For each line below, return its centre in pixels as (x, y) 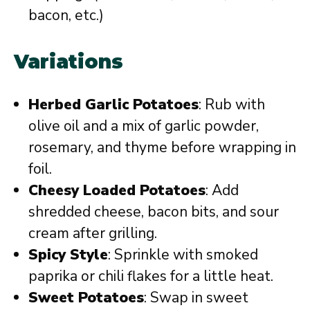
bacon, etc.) (66, 15)
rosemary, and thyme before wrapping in (162, 147)
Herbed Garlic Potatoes (113, 104)
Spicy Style (68, 254)
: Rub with (232, 104)
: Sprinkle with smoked (183, 254)
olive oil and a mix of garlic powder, (144, 126)
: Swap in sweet (196, 297)
